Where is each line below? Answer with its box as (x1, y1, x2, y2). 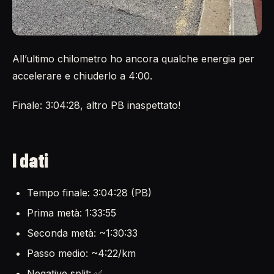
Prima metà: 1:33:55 (27, 206, 116, 219)
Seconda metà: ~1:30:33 (27, 226, 138, 239)
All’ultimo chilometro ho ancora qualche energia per (12, 52, 254, 65)
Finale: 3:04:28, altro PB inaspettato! (12, 98, 180, 111)
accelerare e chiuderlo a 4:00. (12, 69, 152, 82)
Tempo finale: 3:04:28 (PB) (27, 186, 152, 199)
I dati (12, 147, 49, 171)
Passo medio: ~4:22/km (27, 246, 136, 259)
